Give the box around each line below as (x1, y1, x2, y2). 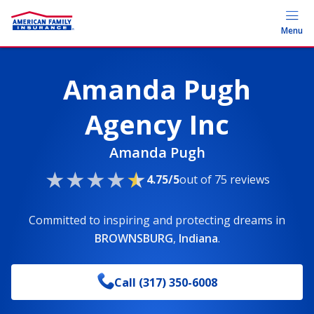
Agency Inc (85, 106, 229, 142)
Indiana (178, 231, 218, 246)
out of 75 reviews (179, 171, 270, 187)
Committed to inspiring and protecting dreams (29, 212, 273, 228)
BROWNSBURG (94, 231, 173, 246)
